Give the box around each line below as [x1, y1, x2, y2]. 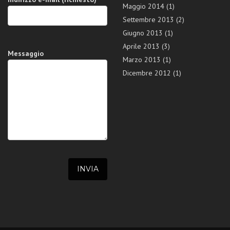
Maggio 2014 [123, 2, 164, 11]
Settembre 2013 [123, 15, 174, 25]
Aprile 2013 [123, 42, 160, 51]
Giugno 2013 [123, 28, 163, 38]
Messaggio [8, 49, 44, 59]
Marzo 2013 [123, 55, 161, 65]
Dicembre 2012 [123, 68, 171, 78]
